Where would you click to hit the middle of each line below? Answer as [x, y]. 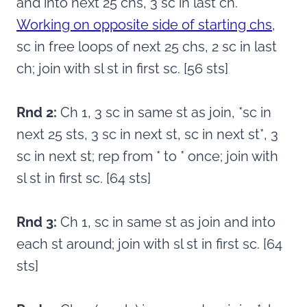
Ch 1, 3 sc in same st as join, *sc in [166, 113]
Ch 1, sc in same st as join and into [168, 222]
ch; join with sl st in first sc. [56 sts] [122, 69]
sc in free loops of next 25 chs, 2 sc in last [147, 47]
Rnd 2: [38, 113]
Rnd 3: [38, 222]
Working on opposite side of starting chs [144, 25]
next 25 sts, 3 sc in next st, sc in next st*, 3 [147, 135]
